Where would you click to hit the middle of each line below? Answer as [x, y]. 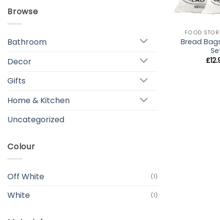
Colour [21, 147]
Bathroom [27, 42]
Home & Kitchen [39, 101]
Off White [26, 176]
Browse [23, 12]
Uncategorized [36, 120]
